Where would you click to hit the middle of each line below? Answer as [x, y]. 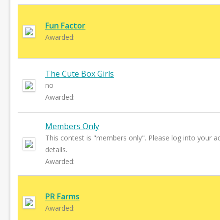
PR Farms [62, 196]
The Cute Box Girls [80, 74]
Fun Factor [65, 26]
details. [56, 150]
